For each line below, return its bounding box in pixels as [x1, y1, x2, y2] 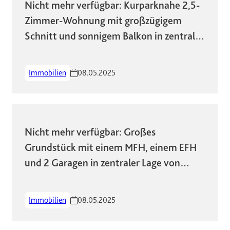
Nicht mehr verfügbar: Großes [25, 126, 156, 139]
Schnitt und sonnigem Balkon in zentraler [25, 30, 204, 42]
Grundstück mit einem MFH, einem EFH [25, 142, 197, 154]
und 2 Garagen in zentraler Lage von [25, 157, 180, 169]
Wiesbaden [25, 172, 73, 185]
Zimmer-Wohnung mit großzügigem [25, 14, 182, 27]
